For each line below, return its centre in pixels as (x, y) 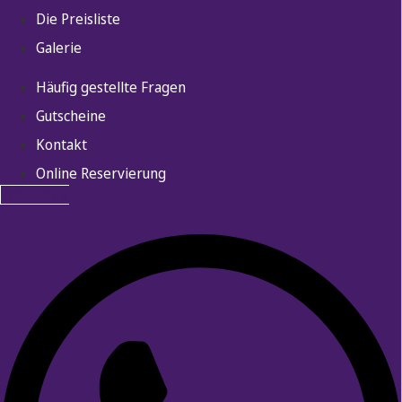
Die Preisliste (78, 19)
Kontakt (61, 144)
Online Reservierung (101, 173)
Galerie (59, 48)
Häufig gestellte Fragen (111, 87)
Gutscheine (71, 116)
